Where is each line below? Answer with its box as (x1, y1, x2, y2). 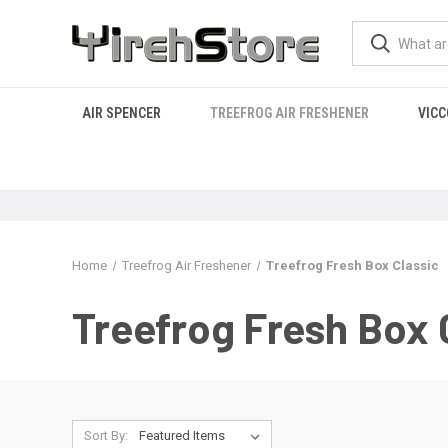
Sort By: (83, 428, 128, 443)
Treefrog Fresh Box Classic (265, 258, 439, 273)
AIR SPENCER (81, 105, 161, 121)
